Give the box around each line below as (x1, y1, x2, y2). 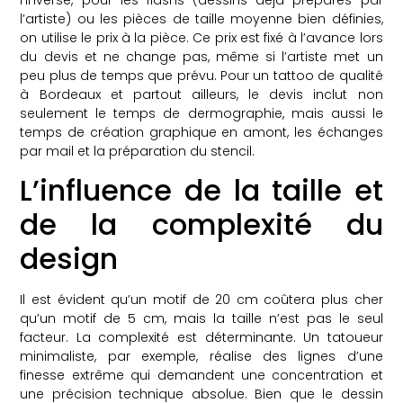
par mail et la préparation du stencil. (20, 141, 255, 160)
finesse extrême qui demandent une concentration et (20, 366, 383, 385)
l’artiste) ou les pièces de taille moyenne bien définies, (20, 9, 383, 28)
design (20, 238, 119, 280)
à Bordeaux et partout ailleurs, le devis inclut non (20, 85, 383, 103)
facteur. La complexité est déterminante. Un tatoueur (20, 328, 383, 347)
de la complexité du (20, 204, 383, 246)
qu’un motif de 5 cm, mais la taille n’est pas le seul (20, 309, 383, 328)
